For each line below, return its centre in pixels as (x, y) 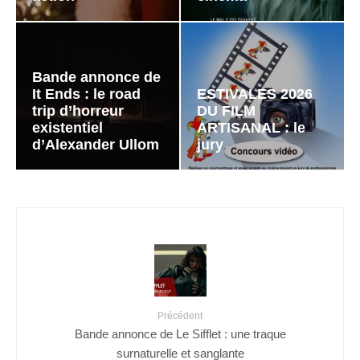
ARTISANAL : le (251, 127)
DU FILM (226, 110)
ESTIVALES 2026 (255, 94)
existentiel (67, 127)
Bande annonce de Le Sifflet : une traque (180, 333)
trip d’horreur (78, 110)
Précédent (180, 315)
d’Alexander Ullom (96, 144)
